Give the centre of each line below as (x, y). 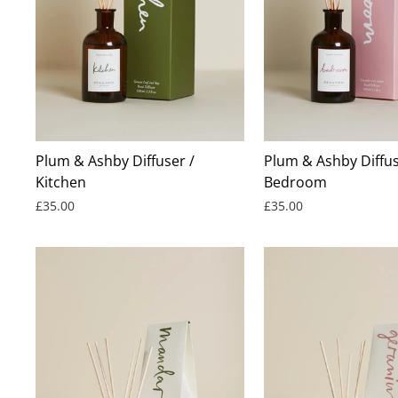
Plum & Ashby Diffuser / (115, 161)
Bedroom (296, 183)
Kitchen (61, 183)
